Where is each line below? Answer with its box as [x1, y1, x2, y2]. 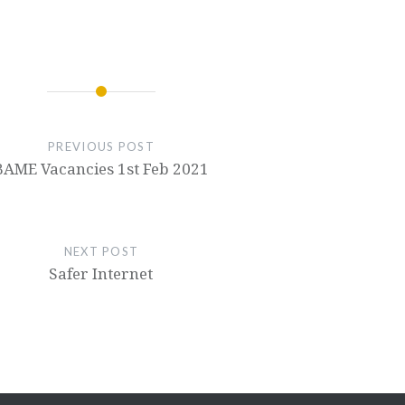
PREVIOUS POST [48, 139, 155, 154]
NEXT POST [63, 244, 139, 259]
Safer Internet [49, 263, 154, 284]
